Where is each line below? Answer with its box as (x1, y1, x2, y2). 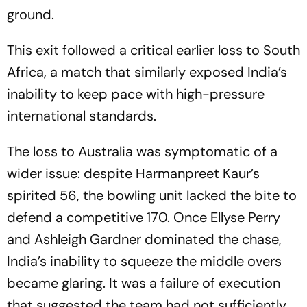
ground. (7, 5, 54, 23)
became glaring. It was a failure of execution (7, 274, 280, 292)
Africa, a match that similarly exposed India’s (7, 63, 287, 81)
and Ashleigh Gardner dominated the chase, (7, 230, 282, 248)
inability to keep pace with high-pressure (7, 85, 265, 103)
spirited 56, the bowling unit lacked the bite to (7, 186, 297, 204)
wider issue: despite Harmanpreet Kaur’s (7, 164, 260, 182)
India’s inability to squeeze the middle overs (7, 252, 282, 270)
